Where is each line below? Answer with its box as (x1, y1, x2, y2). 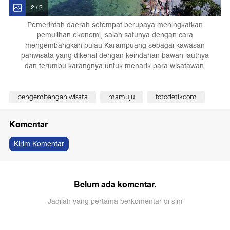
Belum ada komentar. (74, 177, 156, 191)
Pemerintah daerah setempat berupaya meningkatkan (27, 18, 203, 31)
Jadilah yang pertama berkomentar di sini (48, 195, 182, 207)
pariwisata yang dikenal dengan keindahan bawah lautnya (21, 49, 209, 62)
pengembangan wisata (17, 92, 88, 101)
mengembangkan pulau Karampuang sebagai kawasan (25, 39, 205, 51)
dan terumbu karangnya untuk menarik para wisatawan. (24, 60, 206, 72)
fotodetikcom (156, 92, 197, 101)
